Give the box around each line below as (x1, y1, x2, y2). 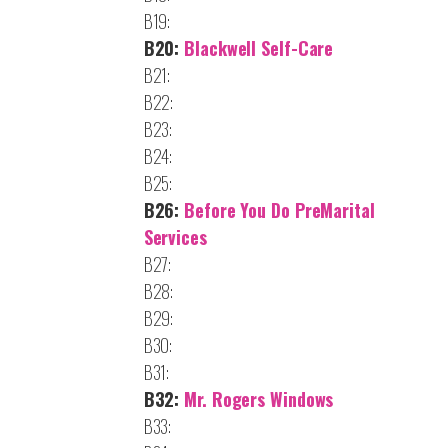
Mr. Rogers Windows (184, 385, 334, 412)
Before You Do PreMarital (184, 196, 375, 223)
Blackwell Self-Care (184, 34, 334, 61)
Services (143, 223, 207, 250)
